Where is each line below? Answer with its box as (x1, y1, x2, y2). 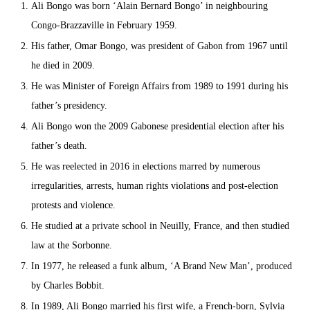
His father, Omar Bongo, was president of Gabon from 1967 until (31, 41, 288, 52)
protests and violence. (31, 200, 116, 211)
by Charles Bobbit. (31, 280, 104, 291)
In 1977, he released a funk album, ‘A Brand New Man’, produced (31, 261, 292, 272)
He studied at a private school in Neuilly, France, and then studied (31, 221, 289, 232)
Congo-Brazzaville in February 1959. (31, 20, 177, 31)
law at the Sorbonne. (31, 240, 112, 251)
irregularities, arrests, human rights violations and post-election (31, 181, 278, 192)
